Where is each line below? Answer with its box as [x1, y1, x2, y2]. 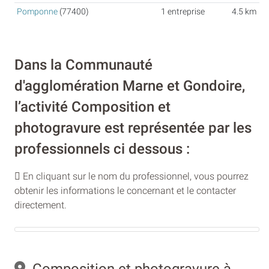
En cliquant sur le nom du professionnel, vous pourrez [20, 171, 249, 183]
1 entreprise [161, 6, 205, 17]
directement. [14, 199, 67, 211]
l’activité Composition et [14, 98, 171, 116]
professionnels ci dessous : [14, 141, 190, 158]
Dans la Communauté [14, 56, 153, 74]
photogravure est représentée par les [14, 119, 252, 137]
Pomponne [17, 6, 58, 17]
